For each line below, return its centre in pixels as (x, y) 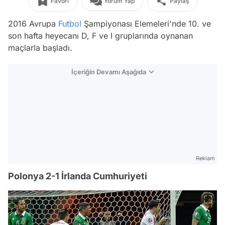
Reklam (205, 158)
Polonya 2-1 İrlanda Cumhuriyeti (78, 176)
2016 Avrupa (33, 24)
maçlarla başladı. (40, 48)
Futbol (70, 24)
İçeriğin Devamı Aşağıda (109, 72)
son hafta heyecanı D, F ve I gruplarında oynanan (100, 36)
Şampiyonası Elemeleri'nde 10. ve (146, 24)
